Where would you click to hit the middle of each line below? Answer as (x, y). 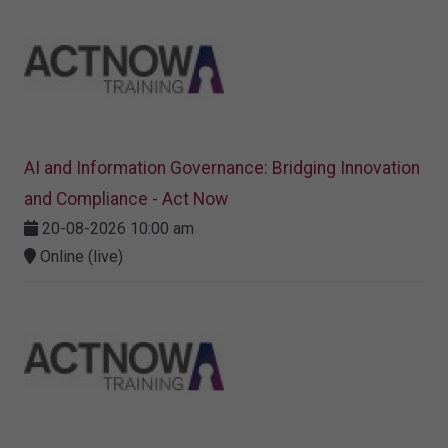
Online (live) (79, 257)
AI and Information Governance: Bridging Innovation (222, 168)
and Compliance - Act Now (126, 199)
